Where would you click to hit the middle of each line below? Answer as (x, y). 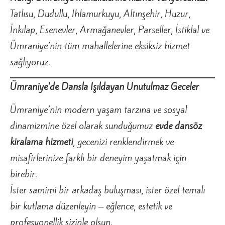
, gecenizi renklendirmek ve (123, 141)
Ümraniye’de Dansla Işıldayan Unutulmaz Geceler (104, 86)
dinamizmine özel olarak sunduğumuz (83, 125)
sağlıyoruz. (30, 62)
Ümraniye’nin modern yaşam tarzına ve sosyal (98, 109)
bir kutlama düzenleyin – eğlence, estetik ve (91, 206)
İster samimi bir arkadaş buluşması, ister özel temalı (107, 190)
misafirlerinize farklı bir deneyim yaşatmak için (98, 157)
